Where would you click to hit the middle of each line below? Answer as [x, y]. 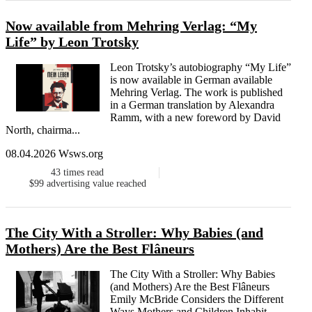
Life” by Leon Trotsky [72, 42]
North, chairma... [43, 130]
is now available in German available [191, 80]
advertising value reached [96, 184]
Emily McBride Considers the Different [197, 299]
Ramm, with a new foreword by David [195, 118]
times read [83, 173]
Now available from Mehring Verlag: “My [131, 26]
